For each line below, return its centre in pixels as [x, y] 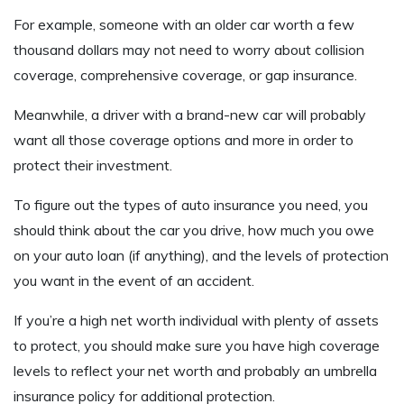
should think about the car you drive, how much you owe [194, 230]
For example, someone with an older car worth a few [184, 25]
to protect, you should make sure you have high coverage [197, 346]
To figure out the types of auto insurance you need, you [191, 205]
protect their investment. [93, 165]
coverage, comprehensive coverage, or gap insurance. [187, 75]
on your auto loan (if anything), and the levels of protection [201, 256]
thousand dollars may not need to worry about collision [189, 50]
